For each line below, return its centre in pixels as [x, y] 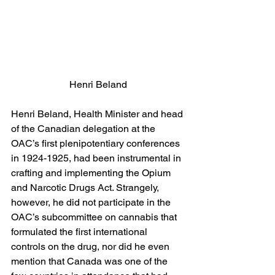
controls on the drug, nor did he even [91, 246]
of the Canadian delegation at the [84, 128]
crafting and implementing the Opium [92, 172]
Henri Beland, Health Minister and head [98, 114]
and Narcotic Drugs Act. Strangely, [86, 187]
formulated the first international [80, 231]
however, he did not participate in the [92, 202]
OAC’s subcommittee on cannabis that [95, 217]
